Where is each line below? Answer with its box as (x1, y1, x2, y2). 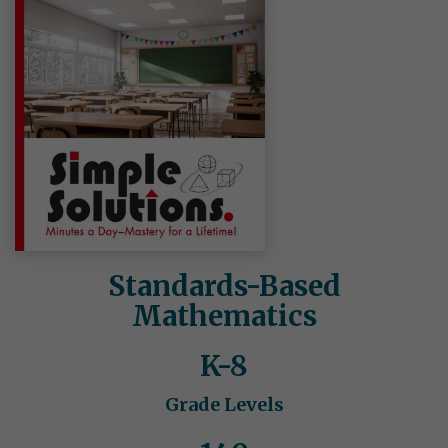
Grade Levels (164, 393, 284, 417)
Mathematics (131, 298, 317, 335)
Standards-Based (107, 268, 341, 305)
